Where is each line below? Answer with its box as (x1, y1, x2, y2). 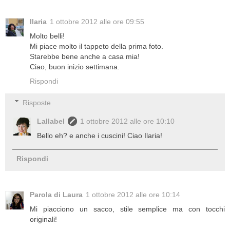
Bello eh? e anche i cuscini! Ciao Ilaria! (37, 131, 163, 140)
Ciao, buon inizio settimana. (30, 63, 120, 71)
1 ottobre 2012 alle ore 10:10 (80, 117, 175, 125)
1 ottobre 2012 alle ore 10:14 (86, 190, 180, 199)
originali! (30, 215, 57, 223)
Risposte (23, 98, 51, 107)
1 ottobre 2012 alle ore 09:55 (50, 17, 144, 26)
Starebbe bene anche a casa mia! (30, 52, 140, 61)
